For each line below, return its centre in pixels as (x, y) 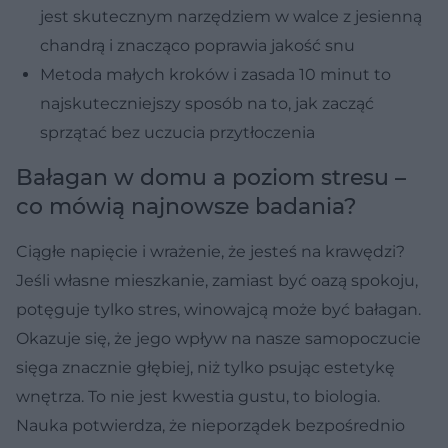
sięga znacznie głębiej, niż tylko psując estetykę (205, 367)
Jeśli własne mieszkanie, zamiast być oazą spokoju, (217, 280)
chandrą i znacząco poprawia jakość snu (197, 45)
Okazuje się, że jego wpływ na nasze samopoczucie (218, 338)
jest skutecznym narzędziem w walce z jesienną (231, 16)
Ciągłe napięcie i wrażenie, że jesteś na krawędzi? (210, 251)
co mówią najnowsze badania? (186, 206)
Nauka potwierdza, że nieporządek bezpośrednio (210, 425)
